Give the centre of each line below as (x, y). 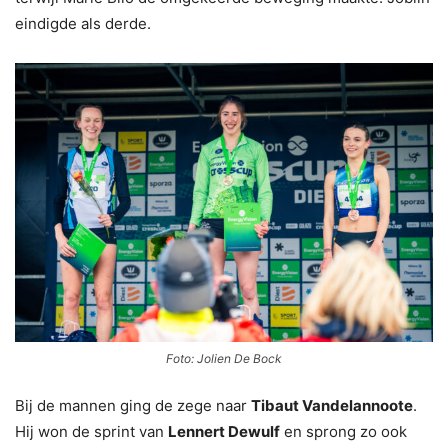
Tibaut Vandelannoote (332, 405)
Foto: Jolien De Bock (224, 358)
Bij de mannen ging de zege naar (133, 405)
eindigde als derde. (83, 23)
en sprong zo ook (343, 431)
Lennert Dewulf (224, 431)
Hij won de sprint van (91, 431)
